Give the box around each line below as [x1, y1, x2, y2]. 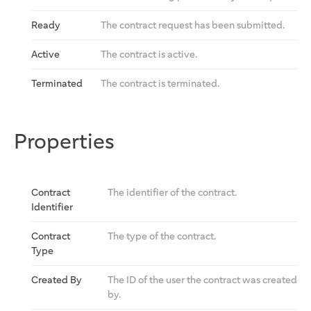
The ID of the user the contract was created [108, 274, 297, 286]
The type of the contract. [108, 230, 216, 242]
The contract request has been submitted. [101, 19, 285, 31]
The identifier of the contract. [108, 186, 237, 199]
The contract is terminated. [101, 77, 219, 90]
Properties [14, 128, 115, 155]
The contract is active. [101, 48, 197, 60]
